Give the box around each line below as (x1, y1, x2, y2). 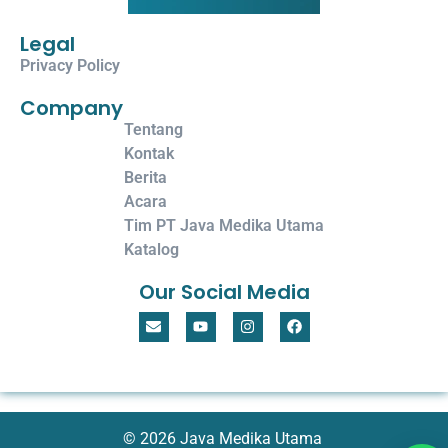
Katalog (124, 239, 179, 259)
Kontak (124, 143, 174, 163)
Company (20, 93, 123, 122)
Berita (124, 167, 167, 187)
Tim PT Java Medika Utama (124, 215, 324, 235)
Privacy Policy (20, 55, 120, 75)
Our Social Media (138, 277, 310, 306)
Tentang (124, 119, 183, 139)
